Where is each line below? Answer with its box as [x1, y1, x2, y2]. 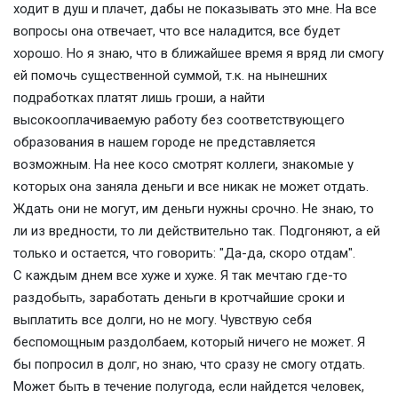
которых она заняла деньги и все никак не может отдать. [13, 179, 369, 195]
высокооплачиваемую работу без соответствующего [13, 112, 345, 128]
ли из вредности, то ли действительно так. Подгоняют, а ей [13, 223, 380, 239]
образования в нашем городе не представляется [13, 134, 315, 150]
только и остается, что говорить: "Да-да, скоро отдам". [13, 245, 355, 261]
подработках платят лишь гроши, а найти [13, 90, 265, 106]
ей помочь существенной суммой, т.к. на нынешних [13, 68, 327, 84]
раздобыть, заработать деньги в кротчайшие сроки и [13, 290, 345, 306]
